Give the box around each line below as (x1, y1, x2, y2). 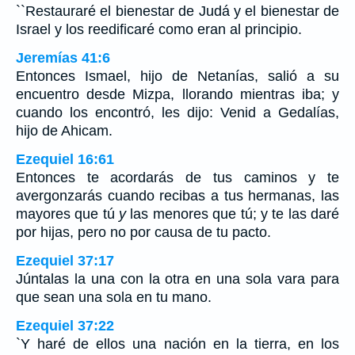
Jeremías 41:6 (16, 50, 110, 66)
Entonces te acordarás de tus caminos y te (16, 170, 339, 185)
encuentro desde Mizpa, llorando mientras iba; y (16, 86, 339, 102)
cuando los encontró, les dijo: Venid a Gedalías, (16, 105, 339, 120)
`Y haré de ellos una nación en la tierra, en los (16, 336, 339, 352)
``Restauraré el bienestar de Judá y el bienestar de (16, 3, 339, 19)
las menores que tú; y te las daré (126, 206, 340, 222)
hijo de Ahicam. (16, 123, 113, 139)
